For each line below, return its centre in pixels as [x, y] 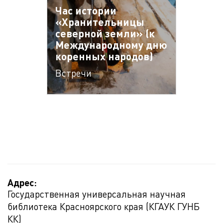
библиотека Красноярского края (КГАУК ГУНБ [104, 206]
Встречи [73, 73]
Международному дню [111, 45]
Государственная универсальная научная [97, 194]
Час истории [86, 10]
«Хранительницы [100, 22]
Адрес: [22, 182]
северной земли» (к [105, 33]
